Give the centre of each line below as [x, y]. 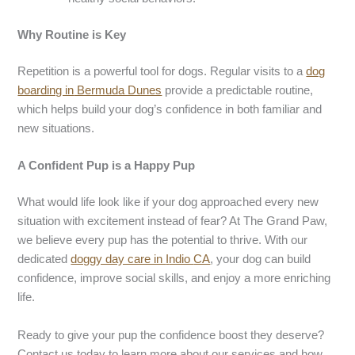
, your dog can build [261, 260]
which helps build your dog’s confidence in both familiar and [170, 110]
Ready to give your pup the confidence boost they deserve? [171, 335]
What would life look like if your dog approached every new [168, 202]
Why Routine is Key [72, 35]
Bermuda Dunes [118, 91]
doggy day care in [118, 260]
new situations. [56, 129]
